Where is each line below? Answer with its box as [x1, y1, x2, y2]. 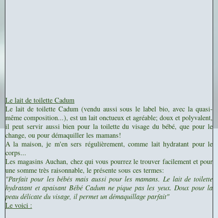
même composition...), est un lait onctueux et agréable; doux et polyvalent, [5, 113, 213, 123]
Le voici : [5, 200, 32, 210]
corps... [5, 148, 26, 158]
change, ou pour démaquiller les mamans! [5, 130, 124, 140]
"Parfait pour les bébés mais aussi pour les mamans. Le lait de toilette [5, 174, 213, 184]
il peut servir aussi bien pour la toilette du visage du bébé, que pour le [5, 122, 213, 131]
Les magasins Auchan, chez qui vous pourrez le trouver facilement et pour [5, 157, 213, 166]
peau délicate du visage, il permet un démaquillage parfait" [5, 192, 169, 201]
